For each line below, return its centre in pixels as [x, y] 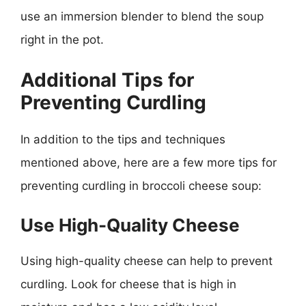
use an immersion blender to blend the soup [142, 16]
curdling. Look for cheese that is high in [128, 284]
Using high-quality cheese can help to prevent [147, 261]
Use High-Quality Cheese [130, 225]
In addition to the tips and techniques [123, 139]
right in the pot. [62, 40]
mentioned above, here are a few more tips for [149, 162]
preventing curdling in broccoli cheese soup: [141, 185]
